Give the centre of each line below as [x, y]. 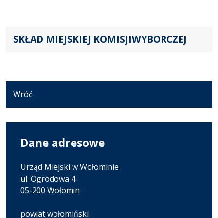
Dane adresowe [63, 143]
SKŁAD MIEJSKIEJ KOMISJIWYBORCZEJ [100, 39]
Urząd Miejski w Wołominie [70, 167]
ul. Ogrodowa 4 [48, 178]
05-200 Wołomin [50, 190]
